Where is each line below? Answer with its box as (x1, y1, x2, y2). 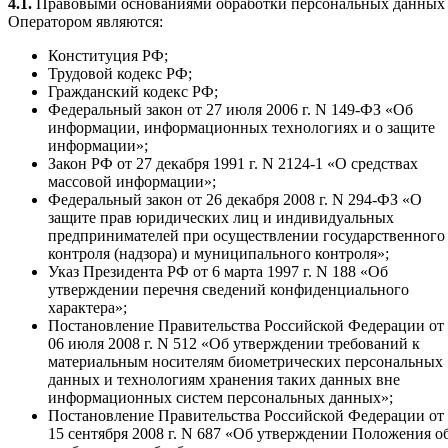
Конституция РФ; (48, 46, 168, 64)
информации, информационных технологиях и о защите (48, 118, 435, 136)
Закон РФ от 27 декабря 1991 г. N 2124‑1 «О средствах (48, 154, 418, 172)
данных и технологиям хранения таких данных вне (48, 370, 400, 388)
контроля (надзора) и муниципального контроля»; (48, 244, 389, 262)
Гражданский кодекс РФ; (48, 82, 218, 100)
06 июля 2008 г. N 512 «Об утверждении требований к (48, 334, 420, 352)
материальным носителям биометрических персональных (48, 352, 443, 370)
